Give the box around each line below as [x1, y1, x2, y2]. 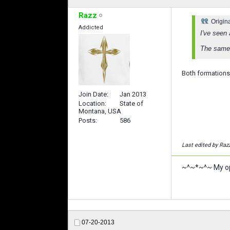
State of [120, 100, 143, 108]
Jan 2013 [120, 90, 146, 99]
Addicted [79, 24, 103, 31]
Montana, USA [79, 107, 121, 116]
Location [79, 100, 105, 108]
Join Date [79, 90, 107, 99]
